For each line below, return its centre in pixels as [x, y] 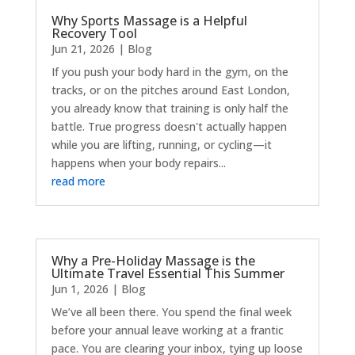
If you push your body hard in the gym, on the [170, 71]
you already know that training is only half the [170, 108]
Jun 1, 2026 [80, 289]
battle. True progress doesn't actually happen [169, 126]
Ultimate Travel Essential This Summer [168, 274]
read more [78, 181]
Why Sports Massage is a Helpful [149, 20]
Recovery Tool [94, 33]
